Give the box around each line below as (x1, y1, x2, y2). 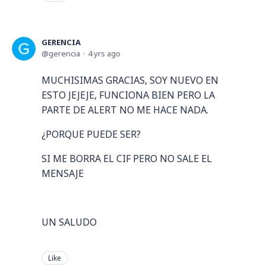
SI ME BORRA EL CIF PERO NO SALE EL (42, 152, 212, 165)
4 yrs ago (88, 48, 121, 59)
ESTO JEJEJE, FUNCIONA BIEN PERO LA (42, 88, 215, 102)
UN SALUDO (42, 216, 97, 229)
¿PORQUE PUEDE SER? (42, 128, 141, 141)
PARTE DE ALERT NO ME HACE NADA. (42, 103, 208, 116)
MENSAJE (42, 167, 86, 180)
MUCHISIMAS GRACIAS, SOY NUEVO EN (42, 74, 218, 87)
